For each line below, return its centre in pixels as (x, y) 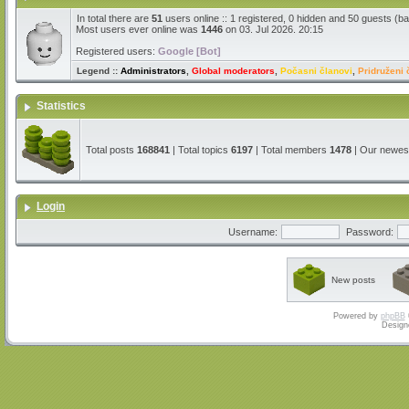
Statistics (63, 106)
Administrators (153, 71)
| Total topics (200, 150)
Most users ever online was (138, 29)
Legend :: (99, 71)
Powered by (357, 316)
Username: (253, 232)
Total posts (111, 150)
